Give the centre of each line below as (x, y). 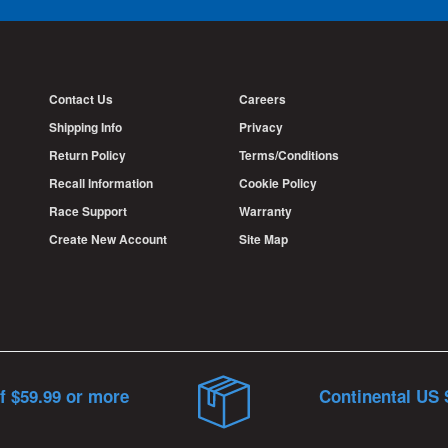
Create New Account (108, 239)
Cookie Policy (278, 183)
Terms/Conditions (289, 155)
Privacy (261, 127)
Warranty (265, 211)
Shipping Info (85, 127)
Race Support (88, 211)
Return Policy (87, 155)
